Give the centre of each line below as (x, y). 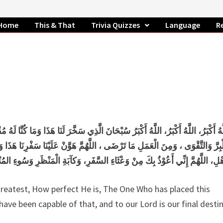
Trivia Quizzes (115, 25)
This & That (55, 25)
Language (182, 25)
